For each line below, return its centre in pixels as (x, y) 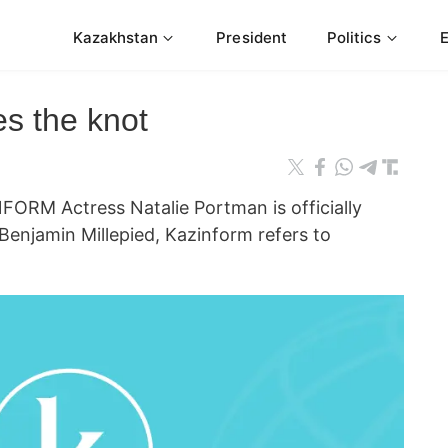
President (251, 37)
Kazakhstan (115, 37)
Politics (354, 37)
